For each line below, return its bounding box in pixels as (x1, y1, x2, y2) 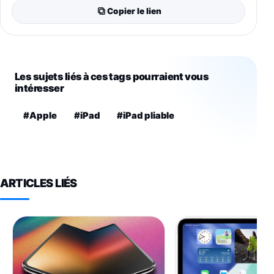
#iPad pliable (117, 110, 174, 122)
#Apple (23, 110, 57, 122)
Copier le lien (106, 6, 161, 16)
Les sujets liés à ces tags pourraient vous (15, 70, 209, 83)
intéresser (15, 82, 64, 95)
